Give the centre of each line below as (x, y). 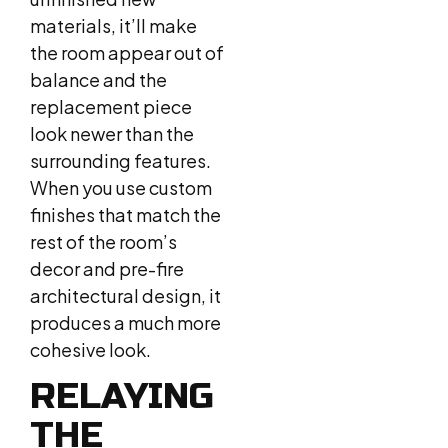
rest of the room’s (103, 241)
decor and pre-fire (107, 268)
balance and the (98, 79)
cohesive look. (90, 349)
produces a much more (125, 322)
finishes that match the (125, 214)
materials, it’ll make (113, 25)
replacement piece (111, 106)
